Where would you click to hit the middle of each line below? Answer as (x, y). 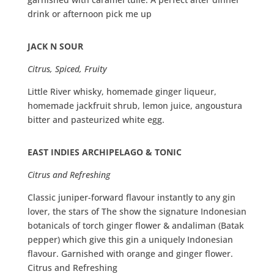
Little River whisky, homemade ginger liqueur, (122, 92)
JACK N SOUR (55, 46)
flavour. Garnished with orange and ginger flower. (130, 254)
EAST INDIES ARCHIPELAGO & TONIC (104, 152)
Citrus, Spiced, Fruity (67, 69)
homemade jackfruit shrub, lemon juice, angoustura (135, 106)
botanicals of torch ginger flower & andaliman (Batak (135, 226)
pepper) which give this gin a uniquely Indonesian (130, 240)
